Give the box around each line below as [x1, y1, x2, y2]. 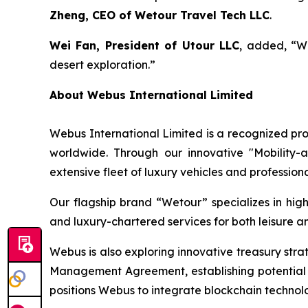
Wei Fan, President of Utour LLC [49, 38, 240, 53]
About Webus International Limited [49, 88, 253, 102]
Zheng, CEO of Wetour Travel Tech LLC [49, 8, 269, 23]
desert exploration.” [49, 58, 155, 72]
